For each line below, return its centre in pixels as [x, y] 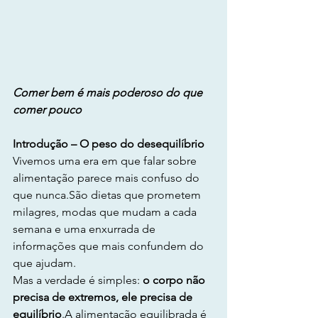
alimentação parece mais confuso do [108, 178]
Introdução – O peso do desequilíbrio [109, 144]
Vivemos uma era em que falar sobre [106, 161]
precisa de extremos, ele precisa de [104, 297]
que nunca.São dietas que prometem [108, 195]
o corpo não [175, 280]
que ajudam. [44, 263]
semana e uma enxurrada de [86, 229]
